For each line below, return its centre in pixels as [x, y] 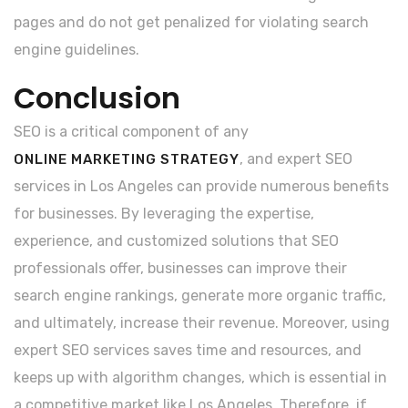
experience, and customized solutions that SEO [176, 240]
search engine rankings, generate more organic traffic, [200, 295]
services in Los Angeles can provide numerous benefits [201, 186]
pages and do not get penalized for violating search [191, 22]
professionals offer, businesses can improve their [180, 268]
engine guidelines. [76, 49]
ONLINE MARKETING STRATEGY [127, 159]
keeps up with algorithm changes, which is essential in [200, 377]
